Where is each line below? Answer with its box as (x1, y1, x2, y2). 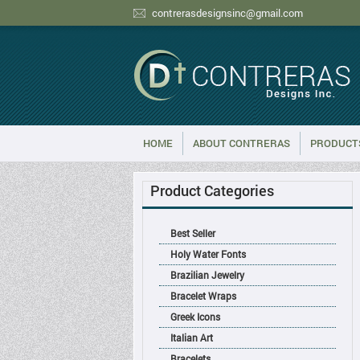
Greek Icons (170, 310, 220, 323)
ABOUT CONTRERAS (192, 136, 290, 150)
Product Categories (149, 181, 274, 200)
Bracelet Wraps (170, 289, 236, 302)
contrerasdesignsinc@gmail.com (151, 6, 303, 20)
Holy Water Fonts (170, 247, 246, 260)
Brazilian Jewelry (170, 268, 244, 281)
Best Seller (170, 227, 215, 239)
